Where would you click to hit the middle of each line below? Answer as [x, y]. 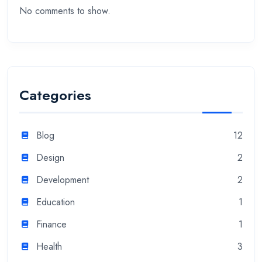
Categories [55, 95]
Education [56, 202]
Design [50, 158]
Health [49, 247]
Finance [51, 225]
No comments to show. [65, 11]
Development [63, 180]
